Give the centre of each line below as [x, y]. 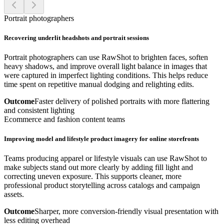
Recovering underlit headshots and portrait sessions [76, 37]
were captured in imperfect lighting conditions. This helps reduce [106, 75]
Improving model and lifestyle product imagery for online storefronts [101, 139]
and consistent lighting [39, 110]
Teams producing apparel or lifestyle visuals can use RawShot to [105, 158]
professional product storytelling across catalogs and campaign [102, 185]
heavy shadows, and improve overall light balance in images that [105, 66]
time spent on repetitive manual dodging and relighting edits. [99, 84]
